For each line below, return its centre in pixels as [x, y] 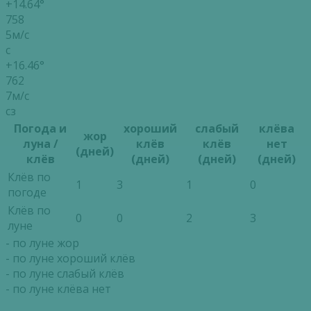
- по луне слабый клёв [65, 274]
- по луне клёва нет [58, 289]
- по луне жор [42, 243]
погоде [27, 193]
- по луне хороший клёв [70, 259]
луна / [40, 144]
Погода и [40, 129]
